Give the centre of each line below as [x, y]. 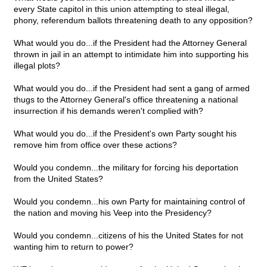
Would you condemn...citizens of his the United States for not [128, 236]
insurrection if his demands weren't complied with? [108, 111]
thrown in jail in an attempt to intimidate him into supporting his [131, 55]
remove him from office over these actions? [95, 145]
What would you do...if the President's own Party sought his [125, 134]
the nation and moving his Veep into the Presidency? [113, 213]
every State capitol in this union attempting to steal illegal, [122, 9]
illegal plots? [37, 66]
